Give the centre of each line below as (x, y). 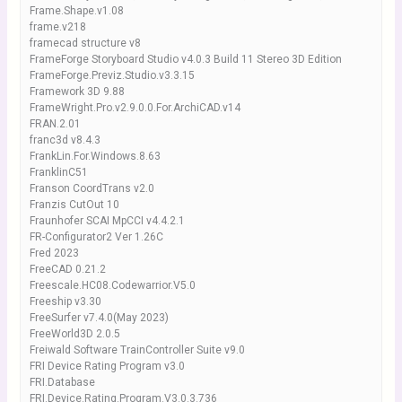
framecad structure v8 (85, 43)
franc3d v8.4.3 (65, 140)
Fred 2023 (54, 253)
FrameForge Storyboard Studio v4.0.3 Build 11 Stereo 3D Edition (185, 59)
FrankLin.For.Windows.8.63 (95, 156)
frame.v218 (57, 27)
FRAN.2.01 (55, 124)
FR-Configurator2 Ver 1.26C (96, 237)
